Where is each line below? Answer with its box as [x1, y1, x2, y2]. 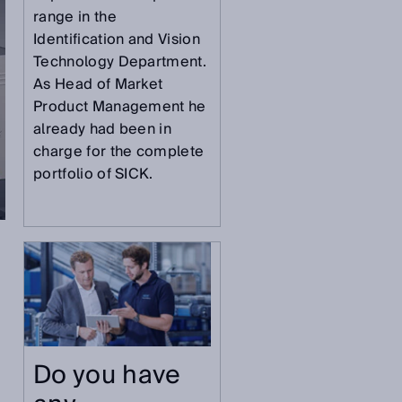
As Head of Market [33, 72, 163, 98]
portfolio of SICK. [33, 162, 153, 188]
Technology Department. [33, 49, 207, 75]
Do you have [33, 354, 181, 398]
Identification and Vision [33, 27, 201, 53]
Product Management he [33, 94, 206, 120]
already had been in [33, 117, 172, 143]
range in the [33, 4, 117, 31]
